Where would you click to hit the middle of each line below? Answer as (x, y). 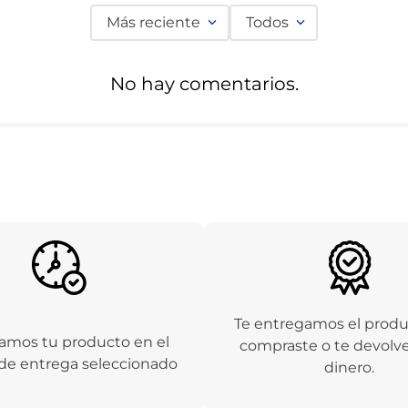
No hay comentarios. (204, 83)
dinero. (350, 368)
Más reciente (153, 22)
